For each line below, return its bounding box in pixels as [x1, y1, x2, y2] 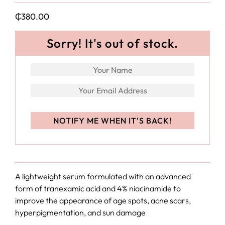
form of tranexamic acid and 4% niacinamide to [15, 183, 181, 193]
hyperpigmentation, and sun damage [15, 207, 146, 217]
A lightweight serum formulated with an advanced [15, 171, 191, 181]
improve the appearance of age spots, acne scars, [15, 195, 191, 205]
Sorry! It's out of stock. [47, 36, 178, 51]
